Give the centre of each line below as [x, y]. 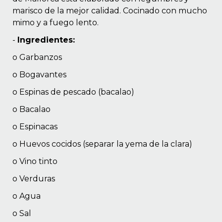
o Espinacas [35, 126]
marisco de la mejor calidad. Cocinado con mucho [110, 10]
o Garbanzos [37, 57]
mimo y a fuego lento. [55, 22]
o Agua [27, 196]
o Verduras [34, 178]
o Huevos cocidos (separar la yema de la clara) [102, 144]
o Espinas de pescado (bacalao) [73, 92]
